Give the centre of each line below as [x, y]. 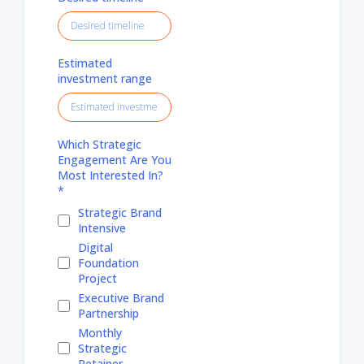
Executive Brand [121, 298]
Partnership [108, 314]
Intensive [102, 228]
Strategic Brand [120, 213]
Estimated [85, 63]
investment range [105, 79]
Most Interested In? [110, 175]
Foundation [108, 263]
